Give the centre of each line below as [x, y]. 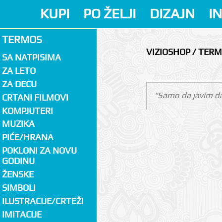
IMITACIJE [22, 214]
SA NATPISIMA [31, 57]
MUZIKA [18, 124]
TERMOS [22, 39]
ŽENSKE [18, 174]
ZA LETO [19, 71]
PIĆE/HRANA [28, 137]
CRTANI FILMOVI [35, 97]
